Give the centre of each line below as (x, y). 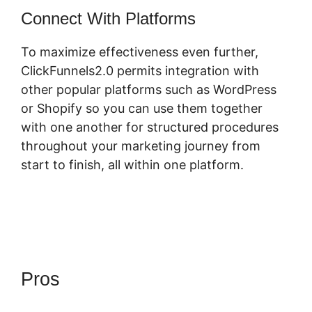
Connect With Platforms (108, 19)
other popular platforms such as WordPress (149, 90)
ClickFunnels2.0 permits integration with (140, 71)
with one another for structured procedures (150, 127)
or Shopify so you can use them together (142, 109)
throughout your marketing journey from (141, 146)
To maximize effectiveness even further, (140, 52)
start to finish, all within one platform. (132, 165)
